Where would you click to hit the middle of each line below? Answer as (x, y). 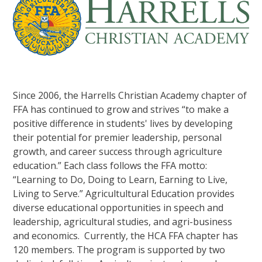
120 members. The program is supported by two (119, 249)
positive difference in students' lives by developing (123, 123)
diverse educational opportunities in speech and (118, 207)
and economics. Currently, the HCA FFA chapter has (126, 235)
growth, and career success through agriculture (118, 151)
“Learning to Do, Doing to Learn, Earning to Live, (120, 179)
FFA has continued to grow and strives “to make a (121, 109)
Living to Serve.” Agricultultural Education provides (124, 193)
